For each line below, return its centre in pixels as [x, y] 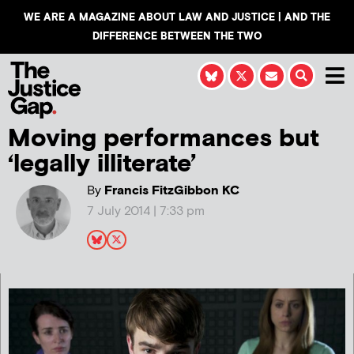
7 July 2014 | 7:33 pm [145, 211]
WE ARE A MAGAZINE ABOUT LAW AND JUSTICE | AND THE [177, 17]
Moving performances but [164, 138]
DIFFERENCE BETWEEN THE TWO [177, 36]
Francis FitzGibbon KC [170, 190]
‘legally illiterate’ [102, 164]
